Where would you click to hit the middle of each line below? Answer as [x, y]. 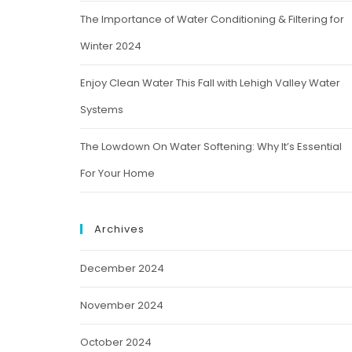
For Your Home [117, 173]
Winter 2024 [110, 46]
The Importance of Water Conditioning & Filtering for [212, 19]
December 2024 [122, 268]
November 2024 [121, 305]
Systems [101, 110]
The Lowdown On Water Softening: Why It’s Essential [211, 147]
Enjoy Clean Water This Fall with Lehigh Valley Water [210, 83]
